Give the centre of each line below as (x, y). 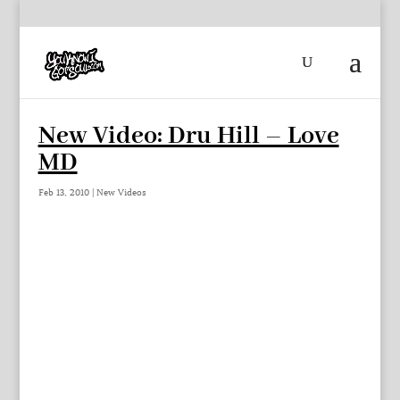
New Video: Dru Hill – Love (188, 136)
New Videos (121, 192)
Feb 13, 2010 (63, 192)
